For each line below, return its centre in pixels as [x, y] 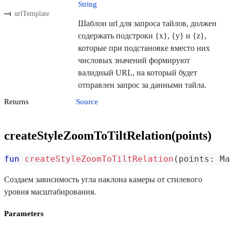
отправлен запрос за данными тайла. [142, 85]
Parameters [24, 214]
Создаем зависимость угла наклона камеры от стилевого [103, 180]
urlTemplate [32, 14]
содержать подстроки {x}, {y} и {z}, [142, 36]
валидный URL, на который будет [138, 73]
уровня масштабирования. [50, 192]
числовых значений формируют [134, 61]
